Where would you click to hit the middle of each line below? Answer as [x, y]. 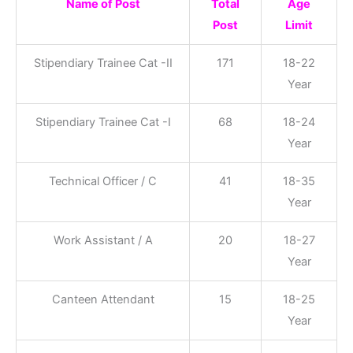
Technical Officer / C [103, 181]
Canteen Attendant [103, 299]
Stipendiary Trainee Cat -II [103, 63]
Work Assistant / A [103, 240]
